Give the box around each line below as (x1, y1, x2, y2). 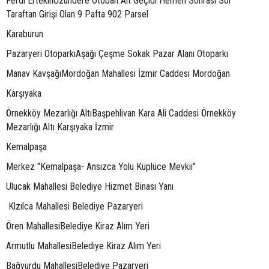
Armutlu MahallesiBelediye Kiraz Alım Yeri (6, 240, 161, 252)
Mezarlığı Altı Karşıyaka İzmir (6, 121, 114, 133)
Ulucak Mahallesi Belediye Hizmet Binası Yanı (6, 181, 174, 192)
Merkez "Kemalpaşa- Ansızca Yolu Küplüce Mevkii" (6, 161, 196, 172)
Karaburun (6, 28, 43, 40)
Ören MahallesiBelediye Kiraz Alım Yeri (6, 220, 150, 232)
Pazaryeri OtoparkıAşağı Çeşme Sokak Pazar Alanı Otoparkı (6, 48, 228, 59)
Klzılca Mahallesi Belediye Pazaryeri (6, 201, 143, 212)
